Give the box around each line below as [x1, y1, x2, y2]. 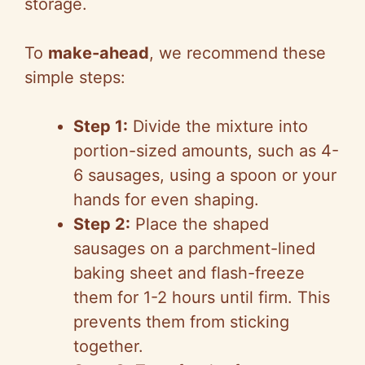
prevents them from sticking [73, 312, 289, 332]
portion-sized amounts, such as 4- [73, 141, 339, 161]
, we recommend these [149, 43, 326, 64]
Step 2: [73, 214, 130, 235]
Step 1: [73, 117, 128, 137]
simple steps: [24, 68, 125, 88]
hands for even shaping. [73, 190, 259, 210]
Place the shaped [130, 214, 269, 235]
